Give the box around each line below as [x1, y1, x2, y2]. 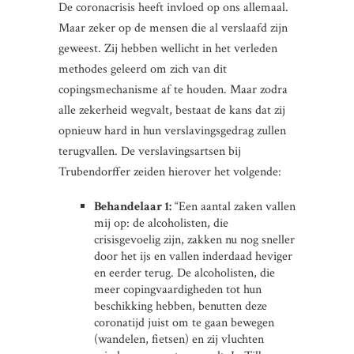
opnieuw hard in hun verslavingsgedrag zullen [58, 122, 286, 139]
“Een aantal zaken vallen [171, 198, 296, 215]
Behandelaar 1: [94, 198, 171, 215]
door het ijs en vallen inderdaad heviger [94, 247, 292, 265]
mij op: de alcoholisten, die [94, 214, 228, 232]
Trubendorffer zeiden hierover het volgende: [58, 163, 281, 180]
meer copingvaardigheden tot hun [94, 281, 262, 298]
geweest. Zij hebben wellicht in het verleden [58, 40, 277, 57]
